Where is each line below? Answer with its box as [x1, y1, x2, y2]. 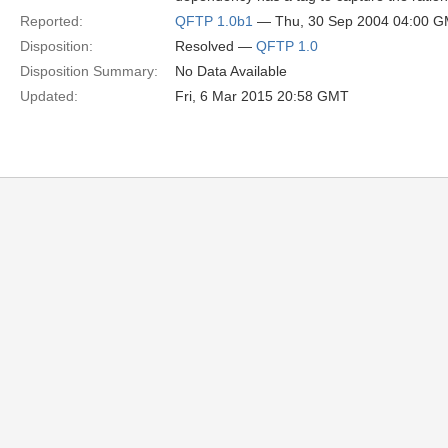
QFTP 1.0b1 [175, 13, 253, 29]
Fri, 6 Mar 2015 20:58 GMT [175, 88, 349, 104]
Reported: [20, 13, 83, 29]
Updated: [20, 88, 78, 104]
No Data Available [175, 63, 287, 79]
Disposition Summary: [20, 63, 158, 79]
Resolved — [175, 38, 256, 54]
